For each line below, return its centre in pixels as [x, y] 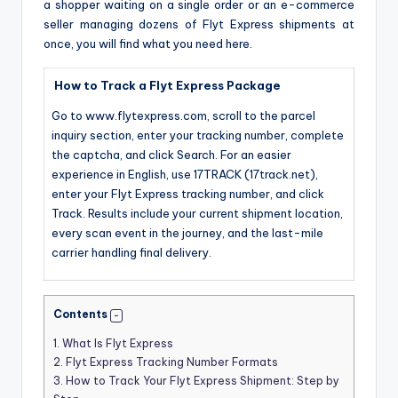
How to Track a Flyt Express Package [166, 86]
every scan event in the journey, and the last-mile [187, 233]
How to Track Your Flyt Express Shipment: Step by [201, 381]
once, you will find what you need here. [148, 44]
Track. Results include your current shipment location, [197, 214]
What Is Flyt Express [116, 344]
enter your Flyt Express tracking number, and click [188, 194]
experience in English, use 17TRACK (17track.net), [185, 175]
